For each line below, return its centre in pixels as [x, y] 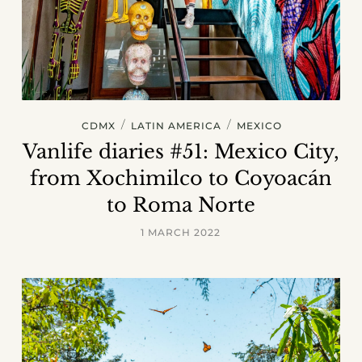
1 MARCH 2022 [181, 233]
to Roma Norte [181, 205]
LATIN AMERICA [176, 126]
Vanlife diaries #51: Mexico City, [181, 152]
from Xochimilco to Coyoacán [181, 179]
